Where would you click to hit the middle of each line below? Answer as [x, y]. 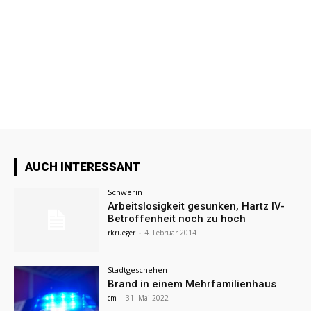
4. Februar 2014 [171, 233]
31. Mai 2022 [148, 298]
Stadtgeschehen [138, 270]
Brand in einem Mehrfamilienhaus [192, 284]
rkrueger [122, 233]
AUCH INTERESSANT [83, 167]
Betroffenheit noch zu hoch [177, 219]
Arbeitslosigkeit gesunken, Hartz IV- [196, 207]
